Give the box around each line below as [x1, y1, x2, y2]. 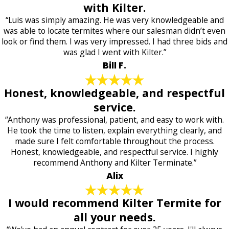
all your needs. [74, 210, 155, 225]
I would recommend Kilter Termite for [8, 195, 221, 211]
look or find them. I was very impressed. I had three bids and [2, 36, 227, 48]
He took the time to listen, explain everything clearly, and [7, 124, 222, 136]
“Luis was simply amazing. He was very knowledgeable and [5, 14, 224, 26]
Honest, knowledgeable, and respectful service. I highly [11, 146, 218, 157]
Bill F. [103, 59, 126, 72]
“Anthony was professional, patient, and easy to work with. [5, 113, 224, 125]
